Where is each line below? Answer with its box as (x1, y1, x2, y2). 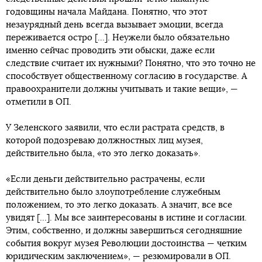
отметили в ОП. (6, 98, 71, 106)
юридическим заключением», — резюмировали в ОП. (6, 252, 231, 261)
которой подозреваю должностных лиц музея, (6, 136, 203, 145)
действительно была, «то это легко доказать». (6, 149, 201, 158)
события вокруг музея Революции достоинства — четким (6, 239, 247, 248)
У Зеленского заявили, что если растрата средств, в (6, 123, 225, 132)
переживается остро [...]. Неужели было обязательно (6, 33, 230, 42)
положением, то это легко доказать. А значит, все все (6, 201, 232, 209)
